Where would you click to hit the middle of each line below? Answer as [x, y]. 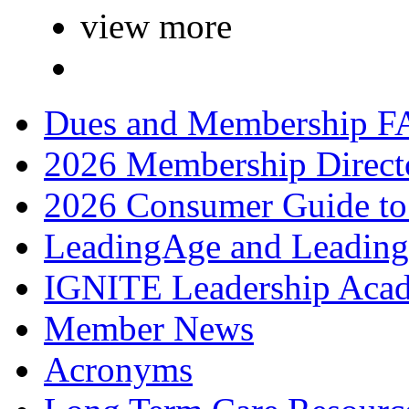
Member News [149, 329]
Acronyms [118, 370]
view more [156, 26]
